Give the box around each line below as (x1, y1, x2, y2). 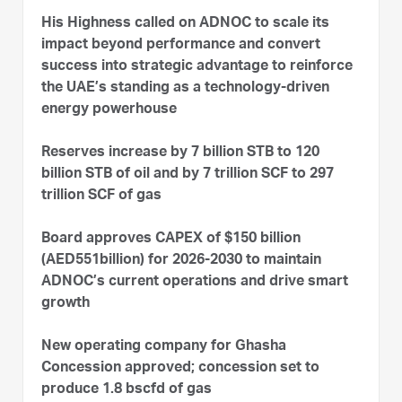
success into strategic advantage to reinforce (41, 60, 353, 74)
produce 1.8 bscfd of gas (41, 383, 215, 398)
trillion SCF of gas (41, 189, 165, 204)
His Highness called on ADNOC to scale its (41, 17, 329, 31)
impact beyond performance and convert (41, 39, 320, 53)
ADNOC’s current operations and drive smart (41, 275, 348, 290)
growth (41, 297, 90, 311)
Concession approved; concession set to (41, 362, 319, 376)
